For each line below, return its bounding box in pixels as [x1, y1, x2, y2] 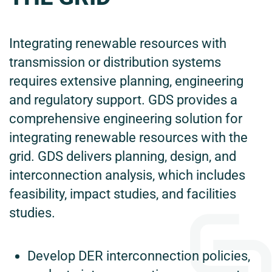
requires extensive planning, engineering [9, 73, 243, 89]
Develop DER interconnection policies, [27, 248, 250, 264]
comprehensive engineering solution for [9, 111, 242, 127]
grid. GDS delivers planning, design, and [9, 149, 236, 165]
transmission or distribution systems [9, 55, 221, 70]
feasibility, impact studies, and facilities [9, 186, 236, 202]
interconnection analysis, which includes [9, 168, 245, 183]
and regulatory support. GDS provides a [9, 92, 237, 108]
